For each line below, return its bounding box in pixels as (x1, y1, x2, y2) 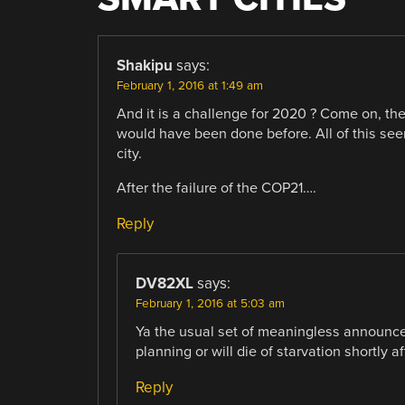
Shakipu (116, 55, 173, 75)
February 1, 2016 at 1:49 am (116, 78, 263, 93)
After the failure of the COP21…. (116, 178, 316, 197)
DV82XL (135, 273, 193, 293)
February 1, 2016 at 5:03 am (135, 296, 285, 311)
